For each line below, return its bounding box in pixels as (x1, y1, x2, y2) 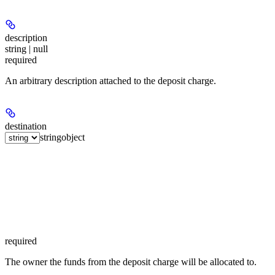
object (61, 132, 85, 143)
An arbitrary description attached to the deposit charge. (5, 76, 216, 87)
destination (5, 121, 47, 132)
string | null (5, 44, 48, 55)
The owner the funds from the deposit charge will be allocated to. (5, 257, 257, 268)
